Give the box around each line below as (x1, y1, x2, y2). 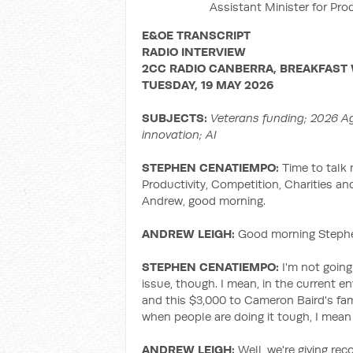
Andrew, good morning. (142, 193, 266, 208)
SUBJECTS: (142, 110, 210, 125)
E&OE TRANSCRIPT (142, 28, 251, 43)
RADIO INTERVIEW (142, 44, 246, 59)
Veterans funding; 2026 (210, 110, 341, 125)
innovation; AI (142, 127, 217, 142)
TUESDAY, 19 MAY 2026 (142, 77, 273, 92)
